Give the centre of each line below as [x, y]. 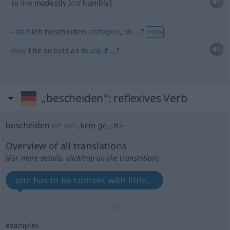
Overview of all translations [66, 146]
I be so [40, 51]
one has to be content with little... [84, 180]
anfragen [104, 32]
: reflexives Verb [148, 98]
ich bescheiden [59, 32]
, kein [86, 126]
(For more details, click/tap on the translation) [82, 158]
